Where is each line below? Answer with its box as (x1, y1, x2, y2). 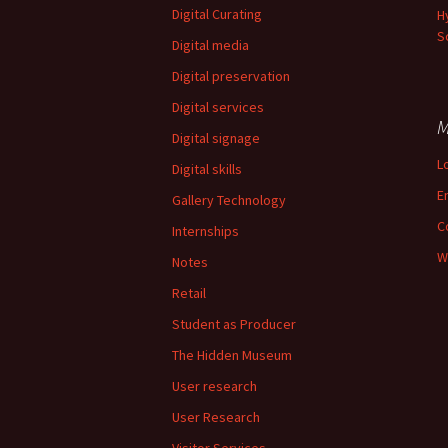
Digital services (172, 98, 264, 116)
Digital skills (172, 160, 242, 178)
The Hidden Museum (172, 346, 292, 364)
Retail (172, 284, 206, 302)
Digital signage (172, 129, 260, 147)
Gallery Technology (172, 191, 286, 209)
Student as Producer (172, 315, 296, 333)
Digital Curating (172, 5, 262, 23)
